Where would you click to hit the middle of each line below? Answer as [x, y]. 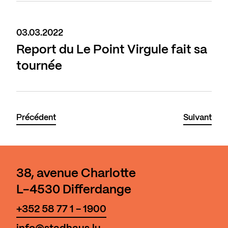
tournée [39, 67]
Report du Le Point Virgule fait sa [112, 50]
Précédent [36, 118]
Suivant [197, 118]
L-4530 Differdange [74, 190]
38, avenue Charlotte [76, 174]
